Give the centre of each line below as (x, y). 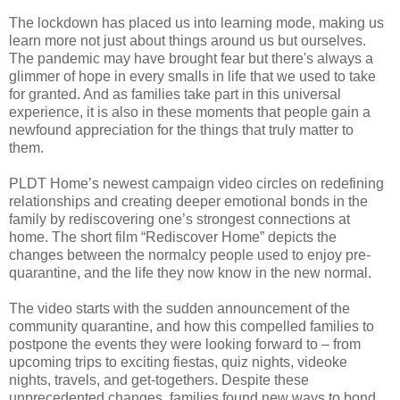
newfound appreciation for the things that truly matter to (181, 130)
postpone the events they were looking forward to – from (185, 345)
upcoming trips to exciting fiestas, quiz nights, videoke (178, 362)
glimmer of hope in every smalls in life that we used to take (192, 77)
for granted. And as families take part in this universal (175, 95)
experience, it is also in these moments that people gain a (190, 112)
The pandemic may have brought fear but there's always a (191, 59)
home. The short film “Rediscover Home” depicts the (173, 237)
